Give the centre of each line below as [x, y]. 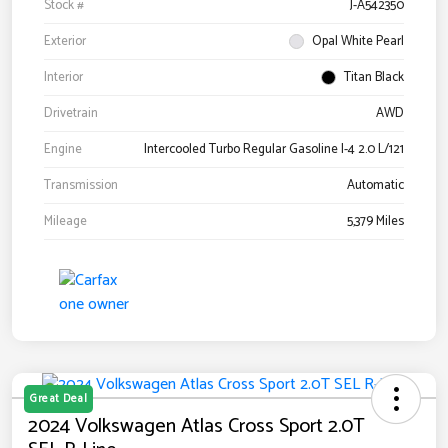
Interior [63, 78]
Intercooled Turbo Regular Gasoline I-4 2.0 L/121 [274, 150]
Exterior [65, 42]
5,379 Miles [375, 222]
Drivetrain [71, 114]
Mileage [65, 222]
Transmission [81, 186]
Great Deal [58, 399]
